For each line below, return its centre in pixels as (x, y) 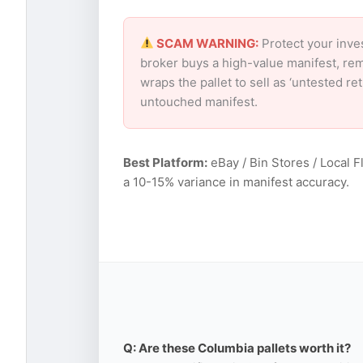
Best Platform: (165, 162)
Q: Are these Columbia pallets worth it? (237, 348)
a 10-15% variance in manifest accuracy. (236, 181)
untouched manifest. (199, 101)
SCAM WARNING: (207, 43)
